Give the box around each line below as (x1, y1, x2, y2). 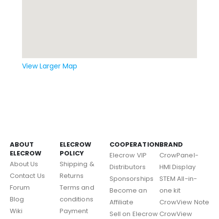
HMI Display (159, 162, 196, 172)
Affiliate (109, 197, 133, 207)
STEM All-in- (159, 174, 197, 183)
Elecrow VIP (109, 150, 147, 160)
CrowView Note (159, 197, 209, 207)
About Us (10, 159, 39, 169)
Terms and (60, 182, 94, 192)
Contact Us (10, 171, 45, 180)
